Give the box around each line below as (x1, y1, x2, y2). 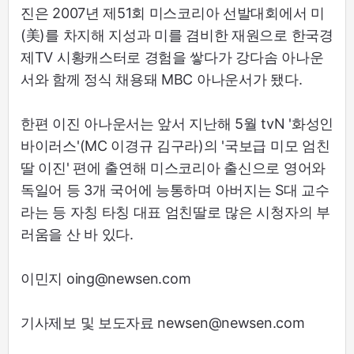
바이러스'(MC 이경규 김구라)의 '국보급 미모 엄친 (21, 137, 330, 155)
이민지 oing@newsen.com (21, 270, 191, 288)
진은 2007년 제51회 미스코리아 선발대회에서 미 (21, 5, 325, 22)
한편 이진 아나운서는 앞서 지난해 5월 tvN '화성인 (21, 115, 333, 133)
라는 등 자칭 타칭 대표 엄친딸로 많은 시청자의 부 (21, 204, 330, 221)
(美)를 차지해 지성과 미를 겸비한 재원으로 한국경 (21, 27, 333, 44)
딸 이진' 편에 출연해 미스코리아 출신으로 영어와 (21, 160, 326, 177)
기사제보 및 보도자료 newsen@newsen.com (21, 314, 305, 332)
